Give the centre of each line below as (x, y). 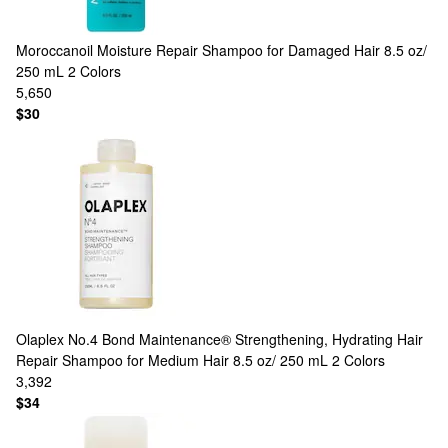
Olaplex (40, 339)
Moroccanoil (54, 50)
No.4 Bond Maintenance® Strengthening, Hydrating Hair (245, 339)
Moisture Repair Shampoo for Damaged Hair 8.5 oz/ (262, 50)
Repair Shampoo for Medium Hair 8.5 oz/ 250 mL (172, 360)
